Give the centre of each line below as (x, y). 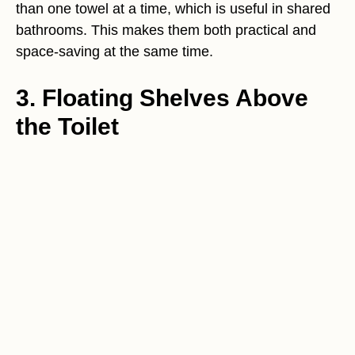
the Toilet (67, 127)
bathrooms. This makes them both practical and (166, 31)
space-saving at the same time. (115, 52)
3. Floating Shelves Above (162, 98)
